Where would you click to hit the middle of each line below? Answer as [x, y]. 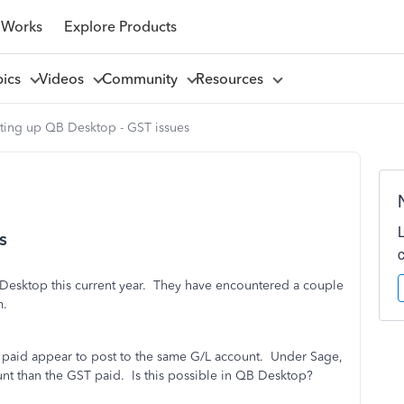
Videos [64, 78]
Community [143, 78]
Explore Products [120, 26]
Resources [233, 78]
